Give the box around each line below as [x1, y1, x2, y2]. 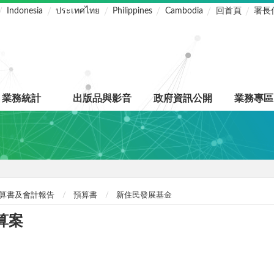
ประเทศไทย [56, 7, 100, 16]
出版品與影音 [73, 94, 131, 104]
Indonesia [7, 7, 43, 16]
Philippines [112, 7, 152, 16]
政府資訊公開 [154, 94, 212, 104]
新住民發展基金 [116, 191, 172, 200]
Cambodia [165, 7, 203, 16]
